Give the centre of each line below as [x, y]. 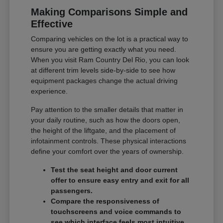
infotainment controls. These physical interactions [109, 141]
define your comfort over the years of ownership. [108, 151]
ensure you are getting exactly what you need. [104, 49]
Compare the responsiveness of [105, 201]
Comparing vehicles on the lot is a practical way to [110, 39]
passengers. [72, 190]
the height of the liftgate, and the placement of [104, 130]
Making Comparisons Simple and [110, 12]
